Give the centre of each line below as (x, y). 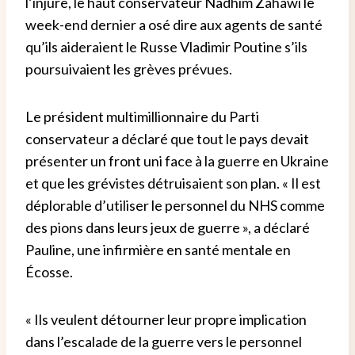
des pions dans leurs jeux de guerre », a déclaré (168, 227)
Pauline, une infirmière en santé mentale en (158, 249)
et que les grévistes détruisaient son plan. (154, 183)
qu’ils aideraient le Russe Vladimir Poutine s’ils (166, 46)
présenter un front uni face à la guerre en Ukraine (177, 160)
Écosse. (49, 271)
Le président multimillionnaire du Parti (142, 116)
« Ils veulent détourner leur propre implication (166, 319)
